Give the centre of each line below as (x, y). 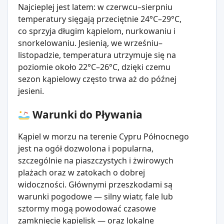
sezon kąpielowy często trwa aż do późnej (97, 79)
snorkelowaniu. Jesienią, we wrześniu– (90, 43)
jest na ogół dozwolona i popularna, (86, 148)
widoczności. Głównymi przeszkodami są (95, 184)
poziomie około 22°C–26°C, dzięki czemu (94, 67)
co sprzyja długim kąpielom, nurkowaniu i (97, 31)
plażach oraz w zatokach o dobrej (81, 172)
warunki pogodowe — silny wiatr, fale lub (95, 196)
